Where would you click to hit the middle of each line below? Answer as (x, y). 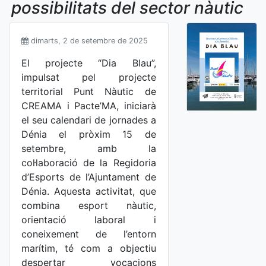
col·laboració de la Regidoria (89, 163)
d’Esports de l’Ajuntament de (89, 177)
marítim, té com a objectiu (89, 248)
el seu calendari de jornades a (89, 120)
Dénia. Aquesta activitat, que (89, 191)
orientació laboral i (89, 220)
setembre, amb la (89, 148)
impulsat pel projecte (89, 77)
